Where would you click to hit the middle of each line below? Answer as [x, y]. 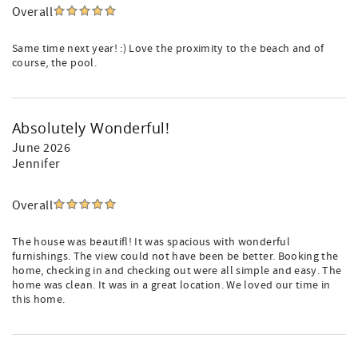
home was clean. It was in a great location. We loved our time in [171, 285]
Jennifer [36, 164]
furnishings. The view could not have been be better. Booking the [175, 257]
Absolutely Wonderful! [91, 128]
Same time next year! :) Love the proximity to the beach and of [168, 49]
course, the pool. [54, 63]
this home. [39, 300]
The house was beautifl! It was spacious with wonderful [151, 242]
